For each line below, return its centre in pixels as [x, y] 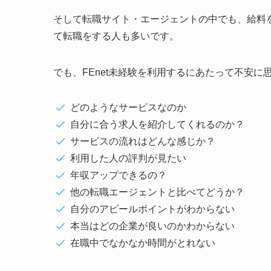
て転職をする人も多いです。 [116, 36]
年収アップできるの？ [119, 175]
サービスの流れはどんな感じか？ [143, 141]
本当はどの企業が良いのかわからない [152, 226]
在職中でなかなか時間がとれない [143, 243]
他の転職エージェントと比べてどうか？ [157, 192]
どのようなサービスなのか [128, 107]
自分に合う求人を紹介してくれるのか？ [157, 124]
